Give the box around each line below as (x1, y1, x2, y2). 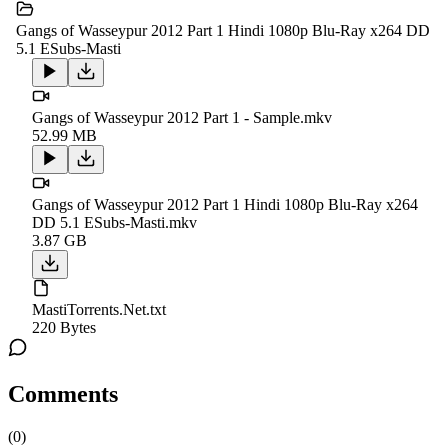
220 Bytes (32, 319, 96, 337)
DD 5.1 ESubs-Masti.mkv (32, 214, 197, 232)
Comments (8, 381, 118, 408)
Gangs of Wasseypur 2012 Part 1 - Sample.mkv (32, 109, 332, 127)
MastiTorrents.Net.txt (32, 301, 166, 319)
